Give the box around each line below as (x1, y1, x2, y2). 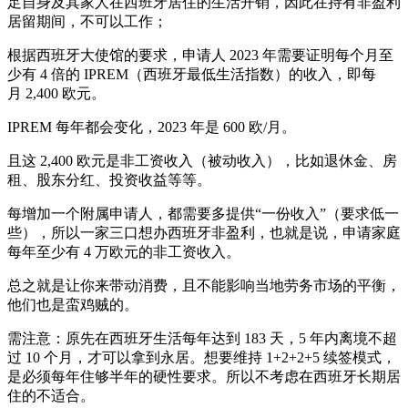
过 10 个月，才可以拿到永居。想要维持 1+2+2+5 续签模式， (7, 349, 396, 365)
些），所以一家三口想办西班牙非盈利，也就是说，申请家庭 (7, 224, 401, 240)
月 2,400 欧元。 (7, 85, 106, 101)
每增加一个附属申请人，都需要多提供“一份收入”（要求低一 (7, 205, 399, 221)
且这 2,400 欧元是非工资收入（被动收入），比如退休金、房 (7, 152, 397, 168)
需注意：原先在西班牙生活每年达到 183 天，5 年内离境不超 (7, 330, 397, 346)
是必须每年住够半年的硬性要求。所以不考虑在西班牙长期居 (7, 368, 401, 384)
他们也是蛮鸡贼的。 (7, 296, 138, 312)
